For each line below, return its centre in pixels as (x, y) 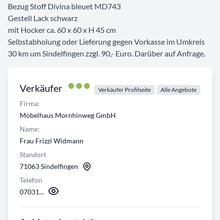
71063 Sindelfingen (49, 166)
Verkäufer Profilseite (124, 90)
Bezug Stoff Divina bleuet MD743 (64, 6)
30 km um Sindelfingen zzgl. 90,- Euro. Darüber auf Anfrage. (107, 54)
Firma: (30, 104)
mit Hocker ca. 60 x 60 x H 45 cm (62, 30)
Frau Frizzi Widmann (52, 141)
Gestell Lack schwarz (43, 18)
